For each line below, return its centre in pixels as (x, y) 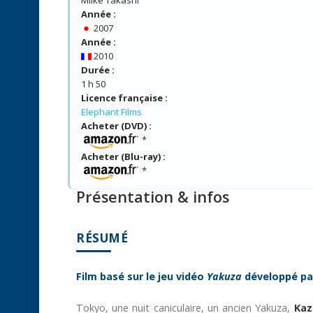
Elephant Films (111, 111)
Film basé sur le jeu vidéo (141, 276)
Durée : (98, 70)
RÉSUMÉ (102, 238)
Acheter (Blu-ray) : (123, 156)
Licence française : (124, 97)
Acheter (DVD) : (116, 125)
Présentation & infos (153, 196)
